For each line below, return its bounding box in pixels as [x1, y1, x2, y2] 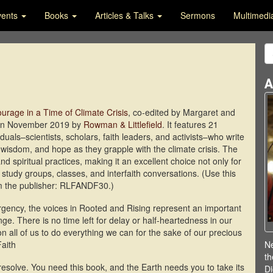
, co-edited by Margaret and [128, 106, 235, 118]
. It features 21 [162, 118, 218, 130]
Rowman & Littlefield [83, 118, 162, 130]
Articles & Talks [95, 9, 156, 21]
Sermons [180, 9, 215, 21]
